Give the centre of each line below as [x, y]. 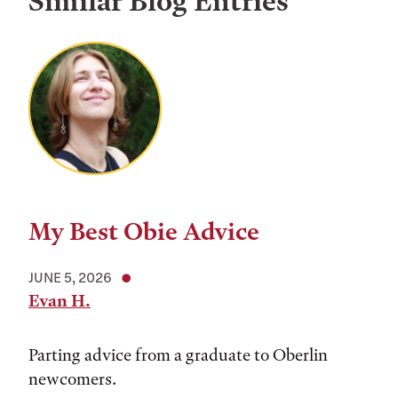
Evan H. [60, 301]
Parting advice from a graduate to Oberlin [178, 355]
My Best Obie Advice [144, 232]
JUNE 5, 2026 [70, 277]
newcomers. [74, 379]
